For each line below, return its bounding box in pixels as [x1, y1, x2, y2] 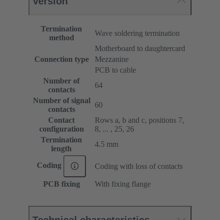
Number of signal [32, 96, 90, 105]
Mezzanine [95, 55, 129, 63]
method [49, 33, 74, 42]
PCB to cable [95, 65, 136, 74]
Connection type [34, 55, 89, 63]
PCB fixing [43, 179, 80, 188]
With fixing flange [95, 179, 151, 188]
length [51, 144, 72, 153]
